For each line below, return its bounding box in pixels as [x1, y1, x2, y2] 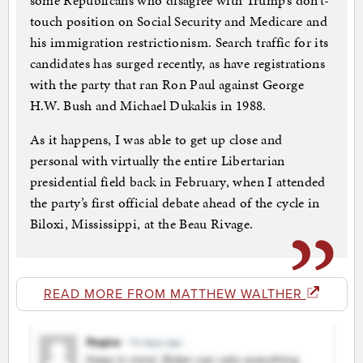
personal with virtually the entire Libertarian [29, 151, 285, 171]
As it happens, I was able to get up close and [29, 130, 283, 150]
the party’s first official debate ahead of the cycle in [29, 193, 320, 213]
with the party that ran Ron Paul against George [29, 75, 304, 95]
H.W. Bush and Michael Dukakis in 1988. [29, 96, 267, 116]
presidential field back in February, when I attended [29, 172, 326, 192]
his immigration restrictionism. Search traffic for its [29, 32, 329, 53]
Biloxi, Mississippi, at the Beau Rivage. [29, 214, 254, 234]
